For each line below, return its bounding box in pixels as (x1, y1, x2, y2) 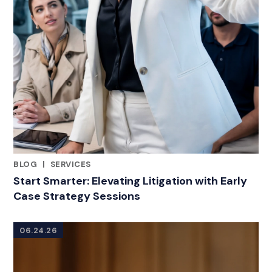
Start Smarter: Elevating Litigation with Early (13, 173, 247, 188)
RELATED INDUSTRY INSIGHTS (13, 167, 137, 178)
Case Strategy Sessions (13, 188, 140, 203)
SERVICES (50, 158, 91, 169)
